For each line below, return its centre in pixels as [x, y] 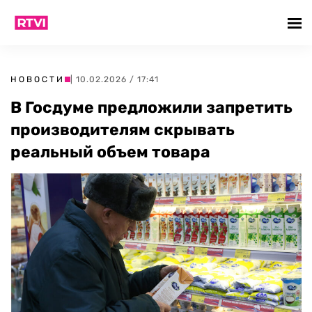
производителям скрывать [123, 130]
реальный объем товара [110, 152]
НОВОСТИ [38, 79]
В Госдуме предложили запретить [151, 107]
